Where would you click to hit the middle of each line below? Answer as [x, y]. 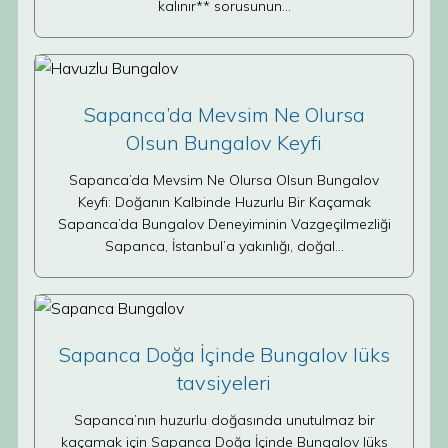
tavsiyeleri [224, 382]
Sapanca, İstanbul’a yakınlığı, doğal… [224, 246]
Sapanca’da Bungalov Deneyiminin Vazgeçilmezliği [224, 224]
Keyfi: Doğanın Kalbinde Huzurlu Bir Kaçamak [224, 202]
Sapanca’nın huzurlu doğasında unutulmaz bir [224, 420]
